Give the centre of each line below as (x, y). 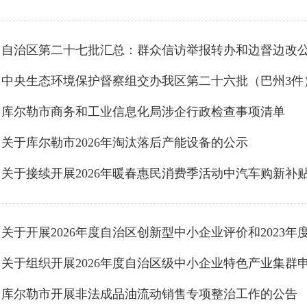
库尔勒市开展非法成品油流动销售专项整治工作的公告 (149, 294)
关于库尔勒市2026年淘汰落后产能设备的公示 (125, 143)
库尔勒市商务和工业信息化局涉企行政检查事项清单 (143, 112)
